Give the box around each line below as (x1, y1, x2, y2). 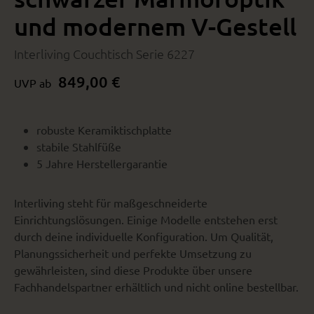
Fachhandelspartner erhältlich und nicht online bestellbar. (14, 280, 299, 294)
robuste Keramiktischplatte (36, 123, 172, 137)
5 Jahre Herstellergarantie (36, 156, 168, 171)
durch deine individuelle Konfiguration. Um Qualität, (14, 229, 273, 244)
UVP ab (14, 76, 51, 90)
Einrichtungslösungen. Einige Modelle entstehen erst (14, 212, 278, 227)
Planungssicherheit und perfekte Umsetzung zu (14, 246, 252, 261)
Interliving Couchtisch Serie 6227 (14, 46, 195, 62)
